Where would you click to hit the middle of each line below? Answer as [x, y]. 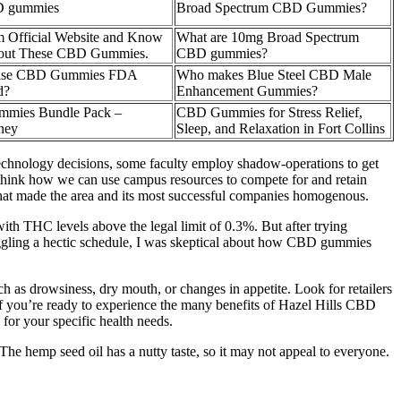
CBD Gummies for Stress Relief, [269, 113]
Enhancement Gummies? [247, 91]
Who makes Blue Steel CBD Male [274, 75]
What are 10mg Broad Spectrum [268, 38]
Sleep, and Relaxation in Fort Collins [281, 129]
